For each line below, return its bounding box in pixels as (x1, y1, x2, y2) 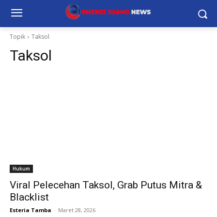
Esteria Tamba (10, 206, 51, 214)
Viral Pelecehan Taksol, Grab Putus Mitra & (10, 179, 202, 191)
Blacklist (10, 191, 49, 203)
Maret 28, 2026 (58, 206, 95, 214)
